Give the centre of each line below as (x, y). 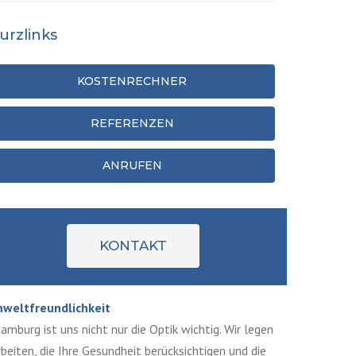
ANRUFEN (132, 165)
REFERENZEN (132, 123)
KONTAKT (133, 246)
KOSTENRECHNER (132, 81)
